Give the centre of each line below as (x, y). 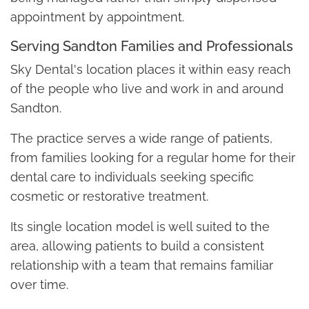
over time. (39, 284)
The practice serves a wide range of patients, (141, 138)
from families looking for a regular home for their (153, 157)
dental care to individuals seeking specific (132, 177)
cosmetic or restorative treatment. (109, 196)
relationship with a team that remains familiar (142, 265)
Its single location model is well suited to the (140, 226)
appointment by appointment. (97, 17)
